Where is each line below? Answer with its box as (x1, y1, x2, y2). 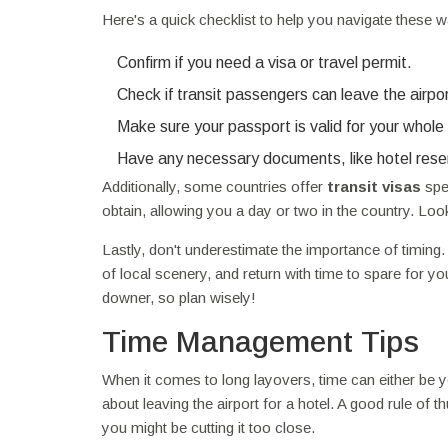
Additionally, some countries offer (102, 177, 327, 195)
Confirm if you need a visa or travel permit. (117, 53, 412, 71)
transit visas (327, 177, 421, 195)
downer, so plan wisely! (102, 288, 256, 306)
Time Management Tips (102, 324, 419, 358)
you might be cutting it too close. (102, 418, 315, 436)
